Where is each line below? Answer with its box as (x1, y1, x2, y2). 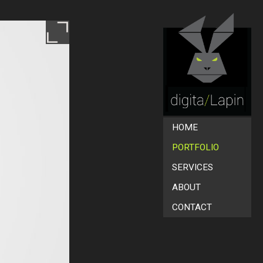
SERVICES (172, 162, 213, 173)
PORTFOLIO (172, 142, 219, 153)
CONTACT (172, 202, 212, 213)
